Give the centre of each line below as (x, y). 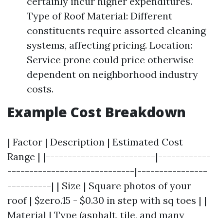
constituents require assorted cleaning (116, 30)
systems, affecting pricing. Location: (109, 45)
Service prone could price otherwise (110, 60)
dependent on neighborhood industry (112, 74)
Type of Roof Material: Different (100, 16)
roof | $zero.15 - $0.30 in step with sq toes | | (107, 200)
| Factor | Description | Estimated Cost (95, 142)
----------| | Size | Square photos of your (99, 186)
